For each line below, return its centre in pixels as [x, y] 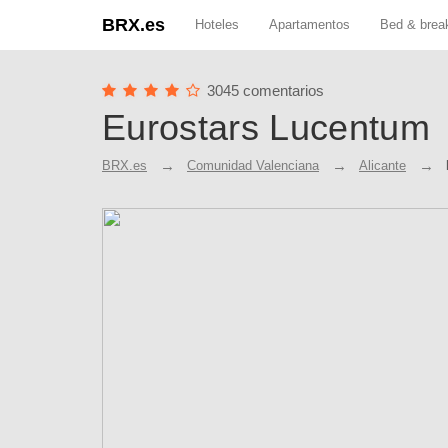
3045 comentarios [265, 90]
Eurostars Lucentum [266, 127]
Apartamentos [309, 24]
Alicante [382, 165]
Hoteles [217, 24]
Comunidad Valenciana [253, 165]
